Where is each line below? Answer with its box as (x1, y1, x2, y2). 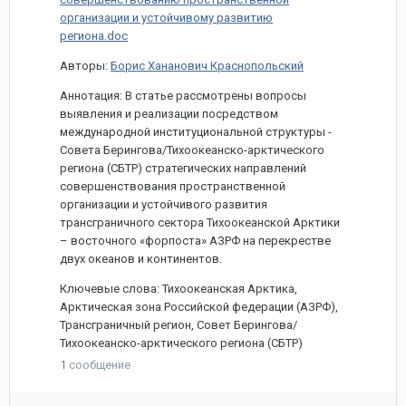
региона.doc (60, 29, 128, 43)
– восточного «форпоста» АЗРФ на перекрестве (60, 234, 331, 247)
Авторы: (60, 59, 111, 72)
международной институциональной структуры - (60, 125, 332, 139)
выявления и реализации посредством (60, 107, 278, 121)
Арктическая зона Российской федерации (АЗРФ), (60, 300, 338, 314)
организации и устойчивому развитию (60, 11, 273, 24)
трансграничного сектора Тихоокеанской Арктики (60, 216, 340, 229)
